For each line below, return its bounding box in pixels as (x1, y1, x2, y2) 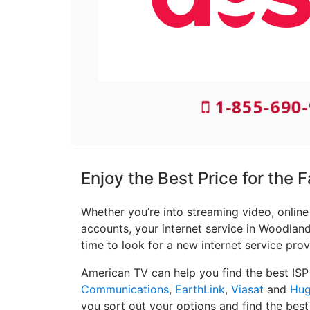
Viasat (231, 282, 264, 297)
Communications (81, 282, 169, 297)
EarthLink (175, 282, 225, 297)
